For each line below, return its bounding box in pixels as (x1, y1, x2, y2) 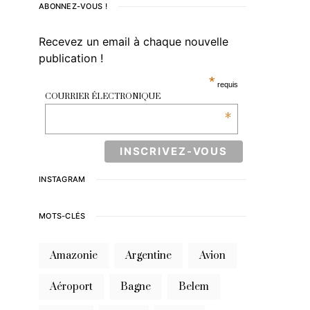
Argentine (132, 248, 172, 262)
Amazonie (57, 248, 98, 262)
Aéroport (57, 280, 93, 293)
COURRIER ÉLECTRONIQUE (45, 91, 161, 102)
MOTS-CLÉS (39, 210, 86, 221)
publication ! (39, 51, 103, 66)
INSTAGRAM (39, 174, 86, 184)
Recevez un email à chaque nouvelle (39, 35, 228, 49)
